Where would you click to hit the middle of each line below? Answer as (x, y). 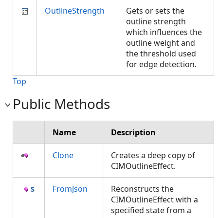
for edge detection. (163, 64)
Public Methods (61, 104)
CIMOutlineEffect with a (154, 200)
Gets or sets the (155, 11)
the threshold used (161, 54)
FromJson (70, 189)
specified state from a (151, 210)
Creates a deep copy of (153, 155)
